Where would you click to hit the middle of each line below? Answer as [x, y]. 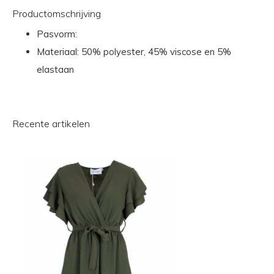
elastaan [55, 69]
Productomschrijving [57, 13]
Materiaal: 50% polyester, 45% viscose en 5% [134, 51]
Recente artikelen [51, 123]
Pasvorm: [57, 34]
